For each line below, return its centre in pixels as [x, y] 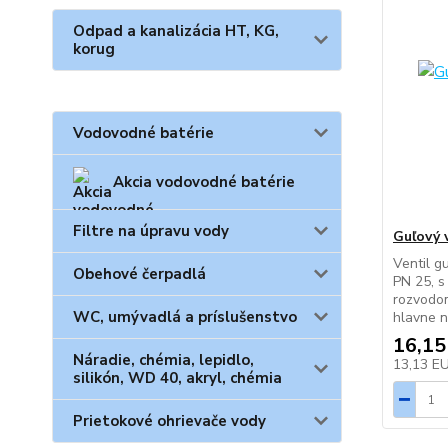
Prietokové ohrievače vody [169, 421]
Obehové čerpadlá [139, 274]
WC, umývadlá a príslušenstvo [185, 317]
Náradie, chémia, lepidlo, [163, 360]
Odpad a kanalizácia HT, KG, [176, 31]
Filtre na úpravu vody [151, 231]
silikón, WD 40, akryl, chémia [177, 378]
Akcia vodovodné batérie [204, 182]
